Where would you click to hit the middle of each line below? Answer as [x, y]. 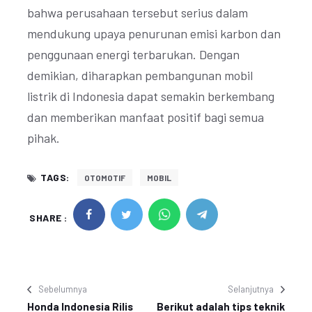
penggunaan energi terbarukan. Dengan [133, 54]
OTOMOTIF [104, 178]
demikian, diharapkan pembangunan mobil [140, 75]
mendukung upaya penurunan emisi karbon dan [154, 33]
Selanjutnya [251, 289]
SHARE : [48, 217]
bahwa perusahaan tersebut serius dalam [138, 13]
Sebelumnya [63, 289]
